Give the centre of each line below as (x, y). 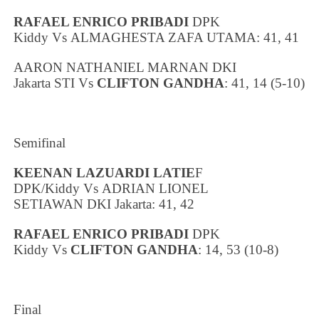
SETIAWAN (49, 204)
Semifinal (40, 142)
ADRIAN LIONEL (155, 188)
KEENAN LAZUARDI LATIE (105, 172)
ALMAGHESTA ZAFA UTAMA (164, 37)
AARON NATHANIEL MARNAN (113, 67)
